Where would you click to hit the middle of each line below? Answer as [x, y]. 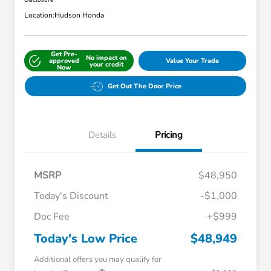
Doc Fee [52, 217]
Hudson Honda [79, 15]
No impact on [107, 57]
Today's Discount [71, 196]
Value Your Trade [192, 61]
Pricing [169, 135]
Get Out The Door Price [144, 87]
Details [102, 135]
